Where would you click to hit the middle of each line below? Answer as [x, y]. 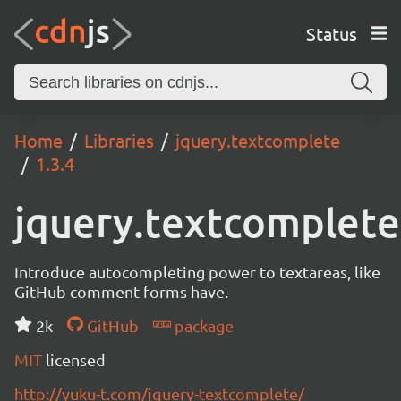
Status [331, 33]
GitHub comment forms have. [121, 291]
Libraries [119, 140]
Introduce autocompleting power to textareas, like [197, 272]
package [202, 325]
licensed [76, 359]
